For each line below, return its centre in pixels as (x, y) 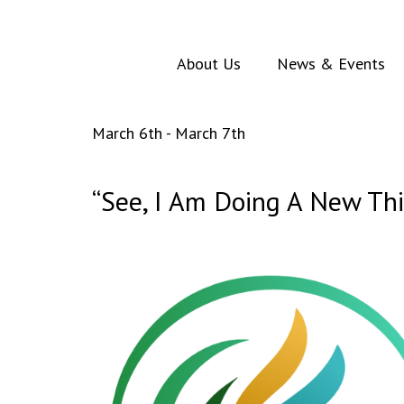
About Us (208, 64)
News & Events (331, 64)
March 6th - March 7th (169, 133)
